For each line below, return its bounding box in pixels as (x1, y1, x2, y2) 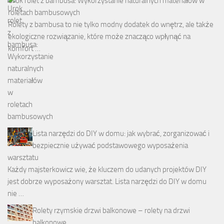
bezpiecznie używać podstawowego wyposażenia (32, 140, 188, 150)
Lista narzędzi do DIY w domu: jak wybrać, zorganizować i (32, 128, 209, 138)
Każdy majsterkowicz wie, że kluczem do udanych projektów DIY (7, 164, 206, 174)
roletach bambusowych (8, 7, 80, 17)
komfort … (8, 43, 40, 53)
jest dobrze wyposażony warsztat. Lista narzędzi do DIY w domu (7, 176, 206, 186)
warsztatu (7, 152, 38, 162)
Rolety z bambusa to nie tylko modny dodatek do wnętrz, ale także (8, 19, 213, 29)
